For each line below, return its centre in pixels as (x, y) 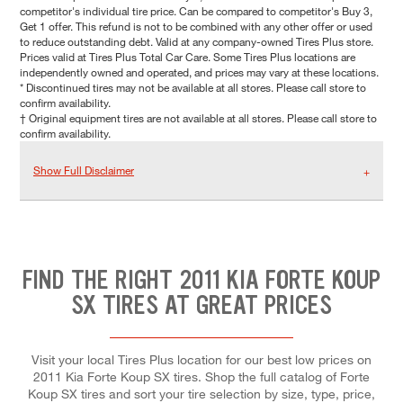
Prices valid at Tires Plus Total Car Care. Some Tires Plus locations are (188, 57)
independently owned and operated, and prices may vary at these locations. (199, 72)
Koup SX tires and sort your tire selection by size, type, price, (201, 393)
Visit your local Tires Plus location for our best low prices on (201, 359)
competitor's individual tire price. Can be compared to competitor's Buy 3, (196, 11)
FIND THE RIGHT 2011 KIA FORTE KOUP (201, 280)
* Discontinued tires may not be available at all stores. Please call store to (193, 88)
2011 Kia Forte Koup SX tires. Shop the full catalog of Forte (201, 376)
